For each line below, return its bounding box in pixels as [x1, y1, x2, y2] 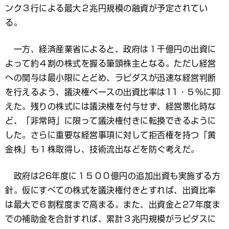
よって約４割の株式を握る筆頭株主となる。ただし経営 [5, 59, 216, 67]
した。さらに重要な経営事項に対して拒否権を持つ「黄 [5, 131, 216, 139]
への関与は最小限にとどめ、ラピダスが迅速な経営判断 [5, 74, 216, 82]
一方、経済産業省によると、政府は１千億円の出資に [5, 45, 216, 53]
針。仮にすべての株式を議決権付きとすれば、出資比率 [5, 186, 216, 194]
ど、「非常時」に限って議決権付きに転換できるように [5, 117, 216, 125]
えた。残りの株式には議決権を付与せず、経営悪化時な [5, 102, 216, 110]
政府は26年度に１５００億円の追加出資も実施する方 [5, 172, 220, 180]
